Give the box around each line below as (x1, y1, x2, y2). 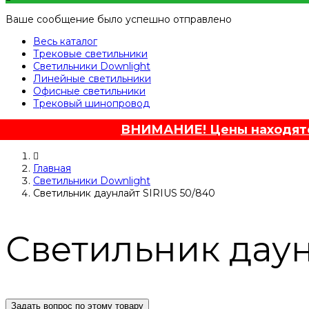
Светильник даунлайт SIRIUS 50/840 (33, 187, 215, 200)
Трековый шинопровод (33, 97, 150, 110)
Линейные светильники (33, 72, 151, 86)
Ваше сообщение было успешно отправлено (6, 13, 232, 26)
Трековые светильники (33, 48, 148, 61)
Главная (33, 162, 71, 175)
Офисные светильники (33, 85, 146, 98)
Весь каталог (33, 35, 97, 48)
